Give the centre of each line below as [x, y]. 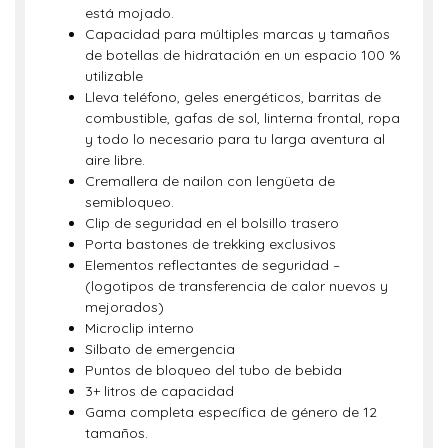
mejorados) [124, 306]
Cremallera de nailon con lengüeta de [210, 180]
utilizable [114, 75]
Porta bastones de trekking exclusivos [210, 243]
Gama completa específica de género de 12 [231, 411]
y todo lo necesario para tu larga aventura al [235, 138]
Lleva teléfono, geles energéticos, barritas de [233, 96]
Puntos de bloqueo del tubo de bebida [213, 369]
